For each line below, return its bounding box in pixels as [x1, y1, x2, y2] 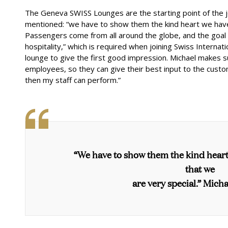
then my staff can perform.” [25, 74, 121, 85]
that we [185, 161, 215, 175]
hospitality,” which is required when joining [25, 41, 174, 51]
